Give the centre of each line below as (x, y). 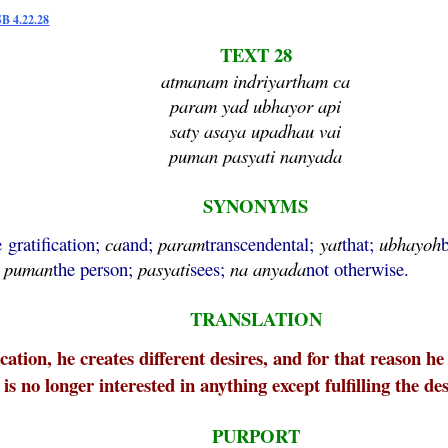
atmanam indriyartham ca (256, 80)
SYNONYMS (256, 205)
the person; (96, 268)
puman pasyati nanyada (256, 155)
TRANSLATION (255, 318)
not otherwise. (358, 268)
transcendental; (262, 243)
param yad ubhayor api (256, 105)
